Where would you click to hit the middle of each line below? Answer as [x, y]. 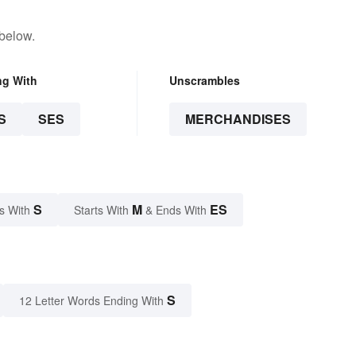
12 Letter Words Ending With [91, 300]
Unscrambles [204, 80]
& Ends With [176, 209]
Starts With [103, 209]
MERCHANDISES [238, 118]
